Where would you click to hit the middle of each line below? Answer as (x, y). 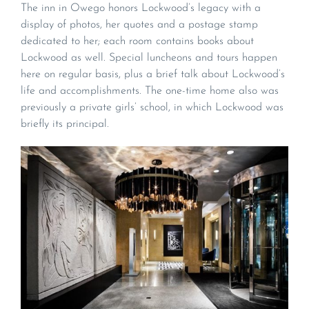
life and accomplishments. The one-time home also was (150, 91)
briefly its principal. (65, 124)
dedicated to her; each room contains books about (137, 41)
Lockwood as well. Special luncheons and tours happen (149, 58)
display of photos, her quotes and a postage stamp (139, 24)
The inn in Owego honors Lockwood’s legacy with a (141, 8)
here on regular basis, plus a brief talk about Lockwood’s (153, 74)
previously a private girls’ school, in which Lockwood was (152, 107)
